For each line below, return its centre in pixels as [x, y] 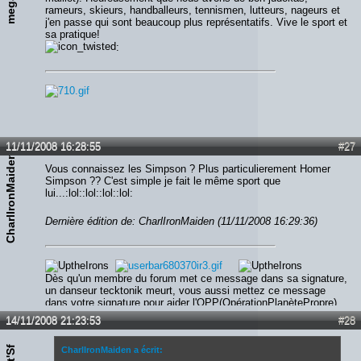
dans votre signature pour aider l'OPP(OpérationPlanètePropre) [191, 303]
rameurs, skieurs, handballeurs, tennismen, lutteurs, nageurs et [193, 10]
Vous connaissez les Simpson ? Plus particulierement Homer [188, 169]
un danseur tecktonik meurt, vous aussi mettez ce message [185, 291]
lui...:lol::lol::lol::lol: [89, 193]
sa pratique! [73, 34]
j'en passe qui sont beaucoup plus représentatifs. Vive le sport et [196, 22]
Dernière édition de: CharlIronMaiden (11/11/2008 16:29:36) [181, 222]
